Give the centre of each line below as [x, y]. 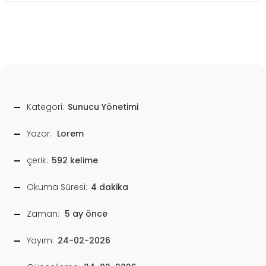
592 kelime [75, 161]
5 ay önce [86, 214]
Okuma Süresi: [57, 187]
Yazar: [39, 134]
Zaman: [43, 214]
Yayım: [40, 241]
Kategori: [45, 107]
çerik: [37, 161]
